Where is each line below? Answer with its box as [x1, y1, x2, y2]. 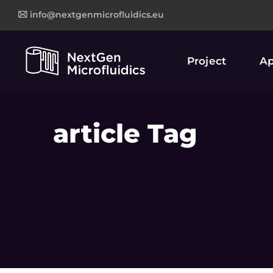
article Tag [53, 117, 197, 149]
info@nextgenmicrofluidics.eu [30, 9, 164, 20]
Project [186, 55, 227, 67]
